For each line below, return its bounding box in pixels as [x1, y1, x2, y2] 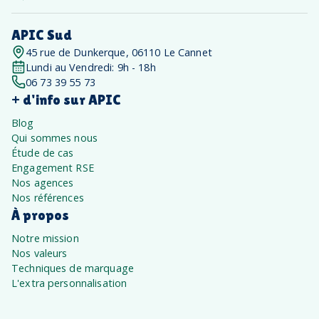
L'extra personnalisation [11, 276, 127, 290]
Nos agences [11, 175, 74, 189]
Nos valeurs [11, 246, 68, 260]
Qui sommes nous [11, 130, 98, 145]
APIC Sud [11, 26, 72, 43]
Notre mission [11, 231, 79, 245]
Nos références [11, 190, 84, 204]
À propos [11, 206, 69, 223]
